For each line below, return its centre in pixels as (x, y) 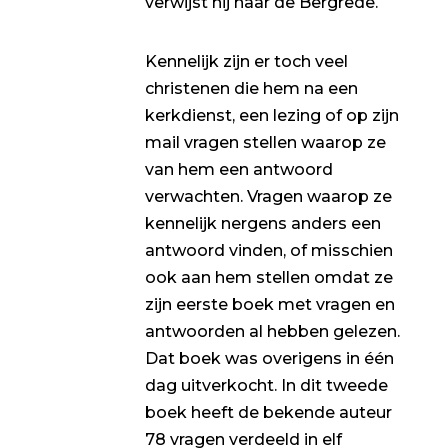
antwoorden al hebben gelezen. (272, 332)
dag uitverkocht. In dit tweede (266, 386)
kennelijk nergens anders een (262, 224)
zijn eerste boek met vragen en (269, 305)
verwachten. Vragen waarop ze (268, 197)
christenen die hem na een (251, 89)
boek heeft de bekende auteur (268, 413)
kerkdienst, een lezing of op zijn (271, 116)
